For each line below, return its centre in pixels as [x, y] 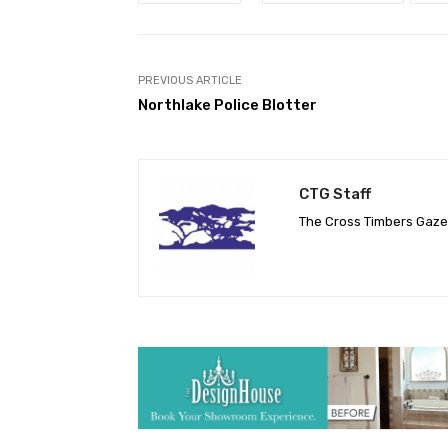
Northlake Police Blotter [227, 105]
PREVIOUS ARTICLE [190, 81]
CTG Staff [335, 194]
